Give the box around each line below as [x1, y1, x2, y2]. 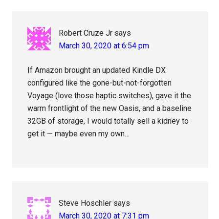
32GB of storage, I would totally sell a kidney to [27, 116, 189, 126]
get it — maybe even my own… [27, 129, 130, 139]
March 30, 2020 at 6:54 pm [59, 41, 150, 51]
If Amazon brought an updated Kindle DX [27, 66, 166, 75]
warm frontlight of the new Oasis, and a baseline [27, 104, 192, 113]
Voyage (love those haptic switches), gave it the [27, 91, 192, 101]
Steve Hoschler [59, 198, 112, 208]
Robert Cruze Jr [59, 28, 113, 38]
